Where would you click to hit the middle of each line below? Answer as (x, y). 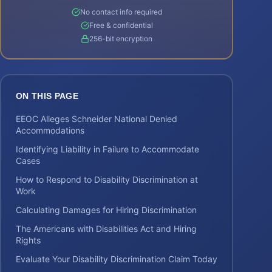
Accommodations (50, 130)
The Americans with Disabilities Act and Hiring (106, 229)
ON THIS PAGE (47, 96)
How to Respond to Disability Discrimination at (107, 179)
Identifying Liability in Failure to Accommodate (107, 149)
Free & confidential (121, 25)
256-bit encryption (121, 39)
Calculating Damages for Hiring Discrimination (106, 210)
